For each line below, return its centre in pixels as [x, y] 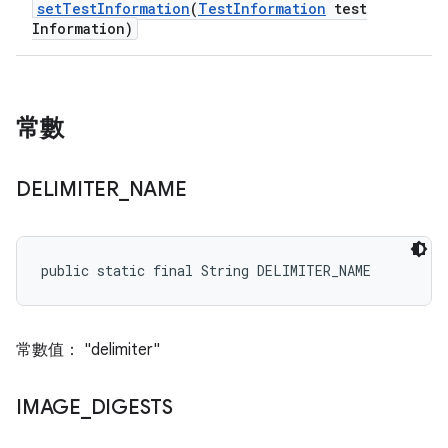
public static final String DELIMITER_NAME [206, 270]
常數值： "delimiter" [88, 350]
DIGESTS [131, 407]
